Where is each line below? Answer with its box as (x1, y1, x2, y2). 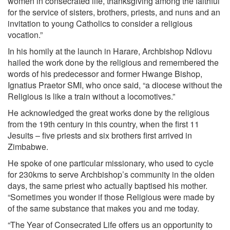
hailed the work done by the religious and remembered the (8, 56, 219, 68)
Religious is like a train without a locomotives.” (8, 90, 175, 102)
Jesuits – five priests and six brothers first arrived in (8, 129, 192, 141)
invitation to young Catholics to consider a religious (8, 17, 193, 29)
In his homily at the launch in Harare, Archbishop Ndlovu (8, 45, 212, 57)
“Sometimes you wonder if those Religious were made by (8, 191, 215, 203)
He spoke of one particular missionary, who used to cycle (8, 157, 214, 169)
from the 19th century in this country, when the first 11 (8, 118, 199, 130)
